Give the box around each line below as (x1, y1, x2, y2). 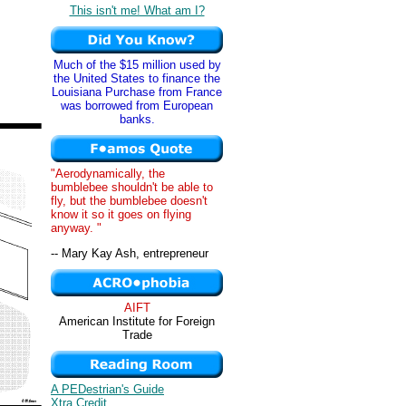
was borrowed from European (61, 99, 213, 112)
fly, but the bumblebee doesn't (51, 194, 208, 208)
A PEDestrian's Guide (51, 382, 164, 396)
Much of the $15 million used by (53, 58, 221, 72)
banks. (119, 112, 155, 126)
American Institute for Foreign (59, 314, 215, 328)
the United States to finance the (53, 72, 220, 85)
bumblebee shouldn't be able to (51, 180, 213, 194)
